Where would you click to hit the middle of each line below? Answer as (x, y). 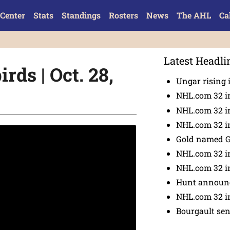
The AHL (194, 15)
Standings (81, 15)
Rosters (123, 15)
